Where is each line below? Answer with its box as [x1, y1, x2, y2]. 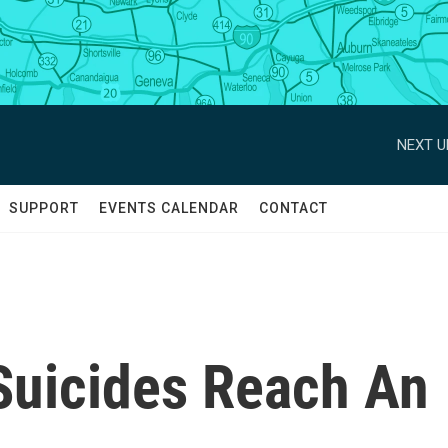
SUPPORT [9, 200, 79, 216]
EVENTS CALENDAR [99, 200, 239, 216]
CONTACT [259, 200, 328, 216]
